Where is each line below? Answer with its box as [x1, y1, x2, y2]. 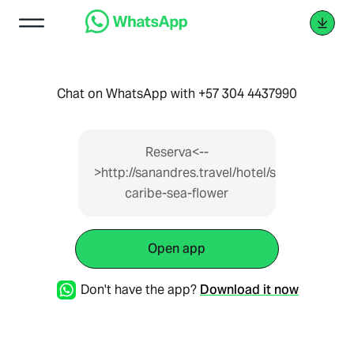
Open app [148, 240, 206, 257]
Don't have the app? [80, 281, 197, 298]
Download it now [199, 281, 299, 298]
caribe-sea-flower [125, 185, 229, 201]
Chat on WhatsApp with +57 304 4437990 [56, 85, 297, 102]
